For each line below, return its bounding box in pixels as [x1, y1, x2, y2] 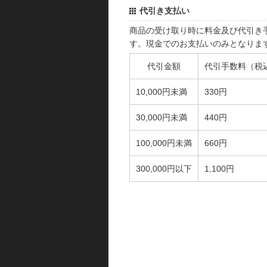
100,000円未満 [136, 138, 192, 148]
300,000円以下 [136, 164, 192, 174]
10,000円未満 [136, 87, 187, 97]
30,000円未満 [136, 113, 187, 123]
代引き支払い [139, 6, 190, 16]
